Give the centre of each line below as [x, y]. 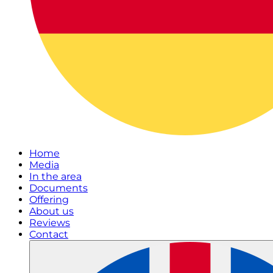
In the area [55, 177]
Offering [49, 200]
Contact [49, 235]
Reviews [50, 223]
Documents [58, 188]
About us [51, 211]
